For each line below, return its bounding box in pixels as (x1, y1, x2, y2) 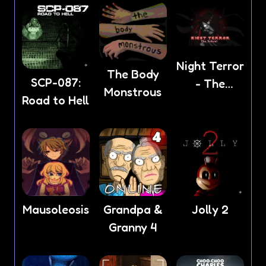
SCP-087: (30, 75, 81, 90)
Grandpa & (103, 202, 163, 217)
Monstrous (104, 84, 162, 99)
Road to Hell (22, 93, 90, 108)
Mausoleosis (22, 202, 89, 217)
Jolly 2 (191, 202, 229, 217)
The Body (106, 66, 159, 81)
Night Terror (176, 59, 244, 74)
